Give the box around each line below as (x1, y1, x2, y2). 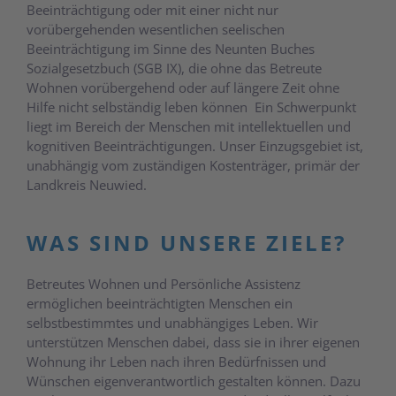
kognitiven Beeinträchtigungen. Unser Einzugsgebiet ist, (27, 136, 363, 155)
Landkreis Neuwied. (27, 175, 147, 194)
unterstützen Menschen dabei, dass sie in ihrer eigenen (27, 332, 360, 351)
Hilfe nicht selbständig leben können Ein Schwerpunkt (27, 97, 356, 116)
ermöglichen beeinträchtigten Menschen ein (27, 293, 293, 312)
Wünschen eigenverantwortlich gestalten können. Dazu (27, 371, 361, 390)
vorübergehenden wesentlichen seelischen (27, 19, 285, 38)
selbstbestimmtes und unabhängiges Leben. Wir (27, 313, 318, 331)
